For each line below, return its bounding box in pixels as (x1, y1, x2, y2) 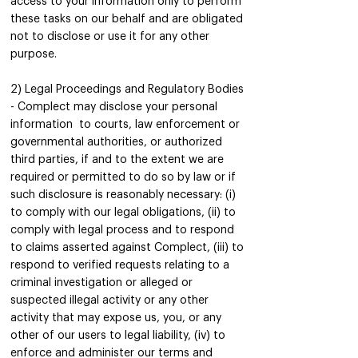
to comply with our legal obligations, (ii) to (10, 207, 236, 218)
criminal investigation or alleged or (10, 277, 193, 288)
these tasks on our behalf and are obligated (10, 14, 243, 25)
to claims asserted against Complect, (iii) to (10, 242, 244, 253)
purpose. (10, 49, 57, 60)
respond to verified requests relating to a (10, 260, 229, 271)
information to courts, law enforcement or (10, 119, 240, 130)
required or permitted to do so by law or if (10, 172, 236, 183)
